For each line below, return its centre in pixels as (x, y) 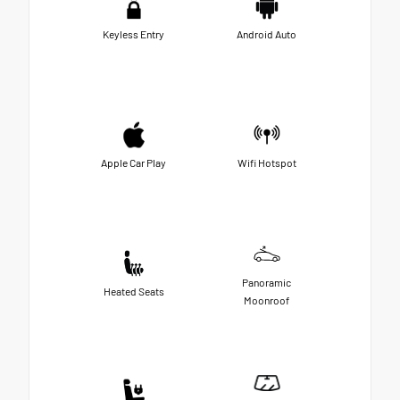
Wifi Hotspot (267, 163)
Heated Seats (133, 292)
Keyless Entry (133, 34)
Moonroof (267, 300)
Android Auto (267, 34)
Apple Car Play (133, 163)
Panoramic (267, 283)
